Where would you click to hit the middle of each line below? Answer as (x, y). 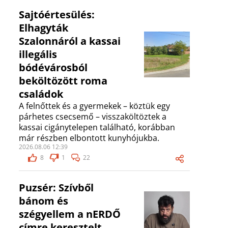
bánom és (44, 201)
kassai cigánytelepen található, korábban (97, 127)
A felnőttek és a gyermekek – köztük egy (94, 106)
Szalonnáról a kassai (70, 41)
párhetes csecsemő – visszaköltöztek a (93, 117)
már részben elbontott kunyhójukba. (89, 138)
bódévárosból (53, 68)
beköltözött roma (63, 81)
